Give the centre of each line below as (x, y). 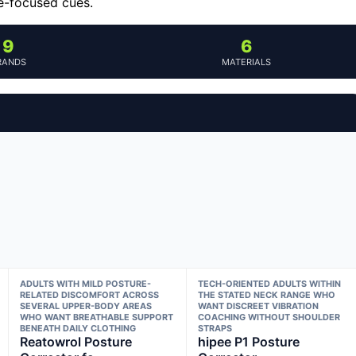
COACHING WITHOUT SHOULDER (269, 317)
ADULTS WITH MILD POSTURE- (85, 283)
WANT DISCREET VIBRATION (259, 306)
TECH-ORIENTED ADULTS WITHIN (270, 283)
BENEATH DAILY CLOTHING (77, 328)
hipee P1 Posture (249, 341)
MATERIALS (246, 62)
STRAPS (215, 328)
